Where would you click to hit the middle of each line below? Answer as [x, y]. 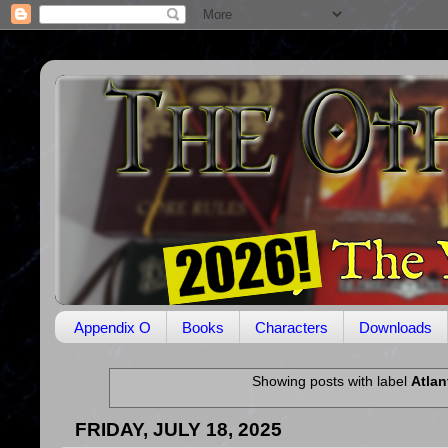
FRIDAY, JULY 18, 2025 [178, 428]
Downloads [395, 327]
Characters [291, 327]
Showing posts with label [331, 381]
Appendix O [112, 327]
